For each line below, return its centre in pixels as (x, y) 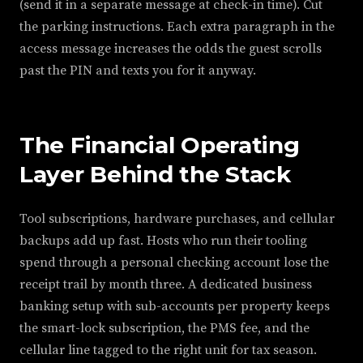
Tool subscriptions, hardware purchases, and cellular (177, 219)
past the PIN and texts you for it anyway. (138, 70)
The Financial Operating (160, 145)
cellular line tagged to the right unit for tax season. (168, 350)
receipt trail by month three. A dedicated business (166, 284)
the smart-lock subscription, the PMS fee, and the (164, 328)
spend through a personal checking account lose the (174, 263)
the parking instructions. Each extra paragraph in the (177, 27)
